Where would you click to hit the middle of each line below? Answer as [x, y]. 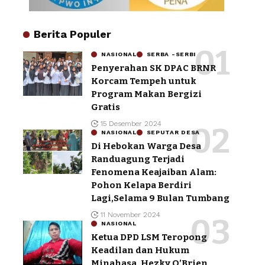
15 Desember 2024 [131, 123]
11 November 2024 [131, 214]
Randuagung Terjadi [138, 159]
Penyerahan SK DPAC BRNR [153, 68]
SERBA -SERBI [171, 54]
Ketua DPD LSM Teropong [149, 237]
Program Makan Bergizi [146, 94]
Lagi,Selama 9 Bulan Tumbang [160, 198]
